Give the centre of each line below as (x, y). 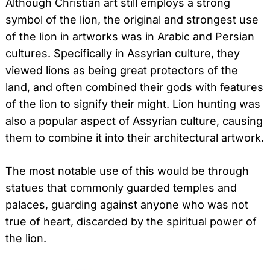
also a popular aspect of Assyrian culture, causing (134, 121)
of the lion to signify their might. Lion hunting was (133, 104)
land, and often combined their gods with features (134, 87)
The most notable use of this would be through (127, 171)
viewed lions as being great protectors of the (122, 71)
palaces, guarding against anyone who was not (127, 205)
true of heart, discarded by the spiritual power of (131, 222)
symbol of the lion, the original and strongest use (132, 20)
